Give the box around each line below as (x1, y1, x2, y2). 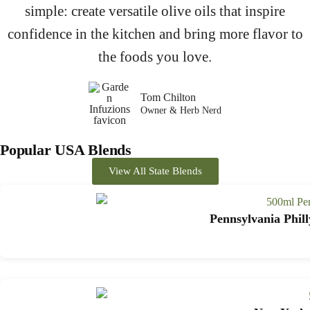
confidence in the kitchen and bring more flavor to (7, 26, 303, 42)
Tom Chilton (140, 91, 196, 104)
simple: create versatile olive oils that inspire (25, 3, 285, 19)
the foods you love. (98, 48, 212, 65)
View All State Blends (108, 165, 202, 177)
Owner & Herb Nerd (140, 105, 221, 116)
